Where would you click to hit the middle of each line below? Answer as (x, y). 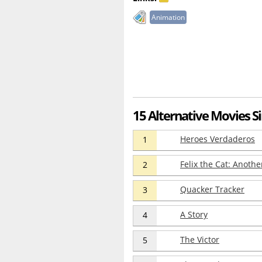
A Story (194, 215)
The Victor (200, 240)
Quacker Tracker (212, 189)
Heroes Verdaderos (218, 139)
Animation (168, 18)
